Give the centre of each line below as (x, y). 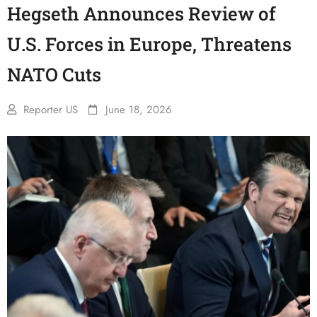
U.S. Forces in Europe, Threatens (149, 44)
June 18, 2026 (139, 110)
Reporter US (51, 110)
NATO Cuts (54, 74)
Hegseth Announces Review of (142, 13)
